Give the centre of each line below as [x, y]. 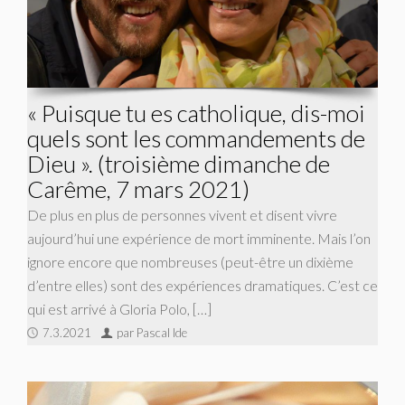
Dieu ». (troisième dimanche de [179, 164]
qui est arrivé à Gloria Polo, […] [119, 309]
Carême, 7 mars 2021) [138, 189]
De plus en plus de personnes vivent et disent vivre [182, 215]
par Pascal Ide [152, 333]
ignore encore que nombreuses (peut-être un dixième [190, 262]
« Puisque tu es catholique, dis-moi [196, 113]
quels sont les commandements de [196, 139]
